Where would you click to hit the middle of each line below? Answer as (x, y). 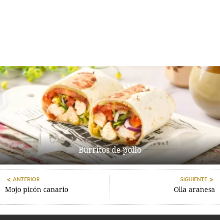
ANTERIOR (26, 179)
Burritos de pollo (110, 150)
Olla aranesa (194, 190)
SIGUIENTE (194, 179)
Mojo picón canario (37, 190)
